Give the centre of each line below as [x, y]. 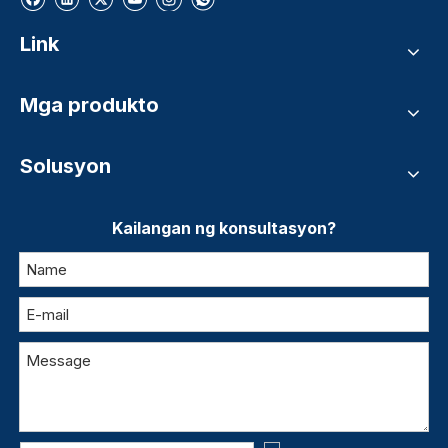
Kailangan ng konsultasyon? [224, 228]
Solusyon [65, 166]
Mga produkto [89, 105]
